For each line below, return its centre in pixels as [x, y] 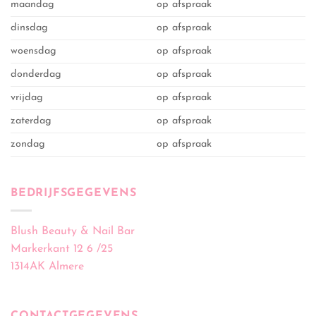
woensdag [34, 51]
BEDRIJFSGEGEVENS [74, 193]
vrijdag [27, 97]
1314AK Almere [47, 267]
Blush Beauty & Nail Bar [73, 232]
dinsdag [29, 28]
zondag [28, 144]
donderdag [36, 74]
